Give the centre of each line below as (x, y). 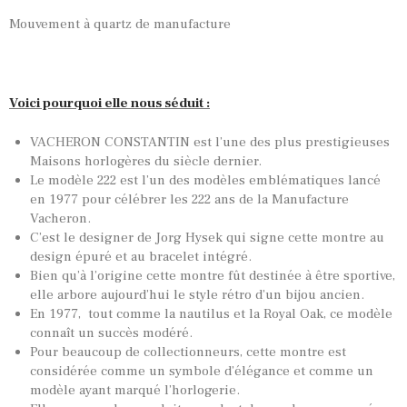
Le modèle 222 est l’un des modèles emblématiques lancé (205, 181)
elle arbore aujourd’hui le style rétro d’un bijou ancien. (197, 295)
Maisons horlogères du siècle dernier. (145, 162)
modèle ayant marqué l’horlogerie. (134, 391)
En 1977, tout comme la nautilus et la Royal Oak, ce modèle (211, 314)
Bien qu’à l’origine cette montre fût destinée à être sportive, (212, 276)
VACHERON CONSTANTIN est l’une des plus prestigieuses (209, 143)
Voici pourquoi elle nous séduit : (109, 103)
